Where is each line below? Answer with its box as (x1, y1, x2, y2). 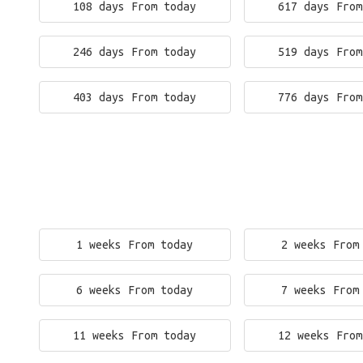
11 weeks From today (73, 329, 197, 342)
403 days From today (73, 91, 197, 104)
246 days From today (73, 45, 197, 58)
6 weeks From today (76, 284, 194, 297)
